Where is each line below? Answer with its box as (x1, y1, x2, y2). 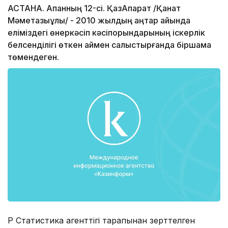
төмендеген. (8, 52, 59, 63)
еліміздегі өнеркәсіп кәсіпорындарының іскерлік (8, 27, 205, 38)
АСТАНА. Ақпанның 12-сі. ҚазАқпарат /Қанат (8, 3, 181, 14)
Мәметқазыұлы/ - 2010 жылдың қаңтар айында (8, 15, 190, 26)
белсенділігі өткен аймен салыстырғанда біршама (8, 40, 211, 50)
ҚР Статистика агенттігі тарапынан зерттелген (8, 215, 195, 225)
